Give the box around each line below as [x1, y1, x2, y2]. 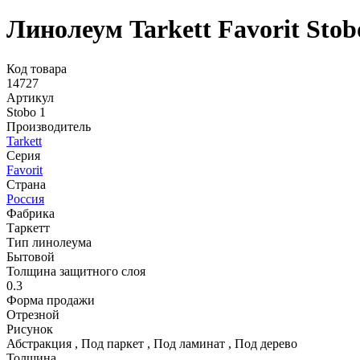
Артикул [6, 90, 54, 104]
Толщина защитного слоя [6, 264, 145, 278]
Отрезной [6, 307, 59, 321]
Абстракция [6, 336, 75, 350]
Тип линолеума [6, 235, 92, 249]
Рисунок [6, 321, 53, 336]
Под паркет [81, 336, 147, 350]
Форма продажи [6, 292, 95, 307]
